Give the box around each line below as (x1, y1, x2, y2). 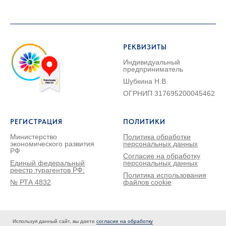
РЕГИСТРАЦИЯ (10, 118, 63, 126)
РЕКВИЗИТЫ (123, 43, 167, 51)
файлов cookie (123, 178, 172, 186)
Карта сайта (108, 212, 148, 220)
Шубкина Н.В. (123, 77, 168, 85)
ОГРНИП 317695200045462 (123, 89, 215, 97)
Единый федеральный (10, 159, 85, 167)
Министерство (10, 133, 57, 141)
